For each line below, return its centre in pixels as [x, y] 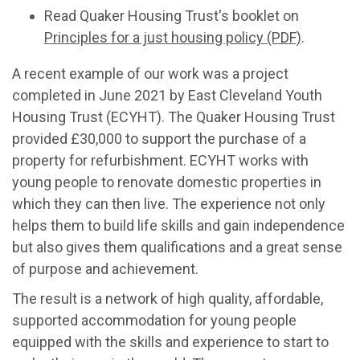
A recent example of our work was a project [150, 74]
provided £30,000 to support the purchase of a [159, 139]
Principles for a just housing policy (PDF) [173, 37]
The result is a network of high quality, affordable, [168, 299]
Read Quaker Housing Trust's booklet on [172, 16]
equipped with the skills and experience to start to [170, 342]
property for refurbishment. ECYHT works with [160, 160]
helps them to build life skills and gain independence [178, 225]
